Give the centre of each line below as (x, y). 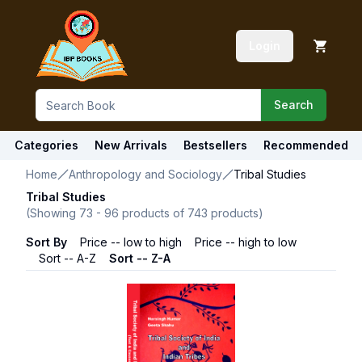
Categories (46, 145)
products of (153, 213)
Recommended (305, 145)
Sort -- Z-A (140, 258)
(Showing (53, 213)
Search (294, 105)
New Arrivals (130, 145)
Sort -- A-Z (67, 258)
